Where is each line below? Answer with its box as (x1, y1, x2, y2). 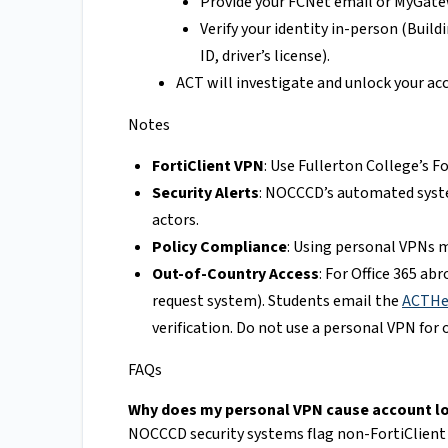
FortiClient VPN (152, 155, 264, 178)
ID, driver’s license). (200, 45, 330, 68)
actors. (152, 209, 199, 232)
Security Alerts (152, 182, 259, 205)
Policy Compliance (152, 236, 287, 259)
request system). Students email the (152, 290, 402, 313)
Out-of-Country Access (152, 263, 319, 286)
